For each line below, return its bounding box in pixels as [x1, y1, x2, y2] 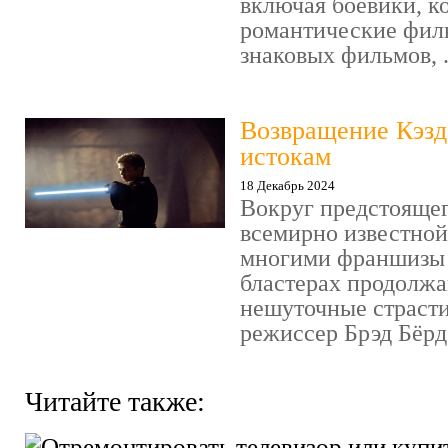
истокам [240, 142, 331, 172]
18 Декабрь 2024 [240, 178, 335, 194]
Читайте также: [25, 386, 205, 418]
